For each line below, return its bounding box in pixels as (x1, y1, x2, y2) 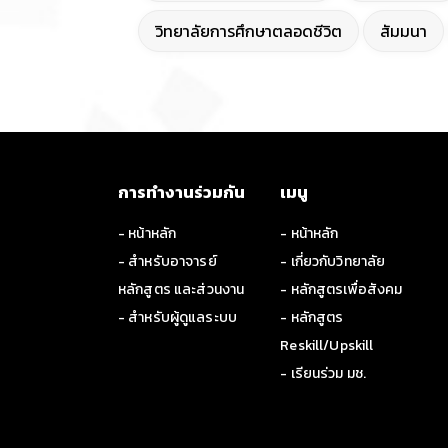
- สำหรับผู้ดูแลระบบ (118, 307, 237, 329)
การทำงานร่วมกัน (118, 180, 246, 205)
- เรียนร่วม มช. (280, 363, 367, 385)
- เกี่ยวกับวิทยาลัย (280, 251, 386, 273)
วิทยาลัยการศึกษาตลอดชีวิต (155, 19, 342, 44)
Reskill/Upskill (280, 335, 374, 357)
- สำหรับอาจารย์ (118, 251, 217, 273)
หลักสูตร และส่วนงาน (118, 279, 245, 301)
